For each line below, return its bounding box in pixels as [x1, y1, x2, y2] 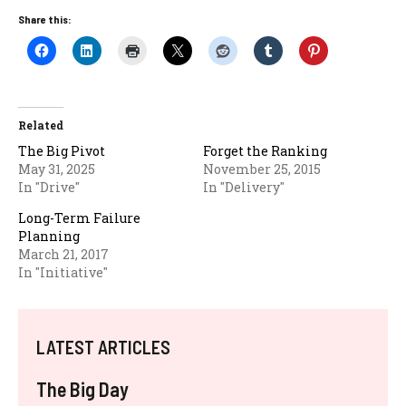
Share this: [18, 13, 72, 25]
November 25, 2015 [203, 160, 321, 178]
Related [18, 118, 63, 132]
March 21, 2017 [18, 246, 109, 263]
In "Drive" [18, 179, 80, 196]
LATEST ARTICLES [36, 336, 170, 358]
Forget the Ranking [203, 142, 327, 159]
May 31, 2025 [18, 160, 95, 178]
